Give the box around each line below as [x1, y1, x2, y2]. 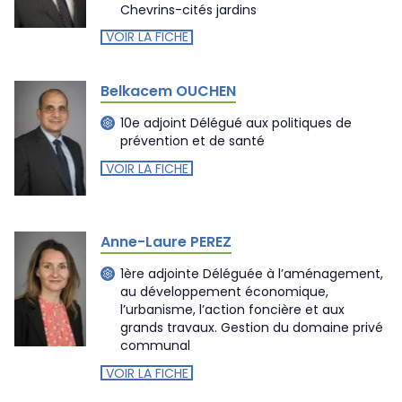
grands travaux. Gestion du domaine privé [120, 319, 383, 336]
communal [120, 336, 190, 354]
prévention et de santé [120, 132, 265, 150]
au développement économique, [120, 283, 328, 301]
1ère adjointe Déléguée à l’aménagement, [120, 265, 383, 283]
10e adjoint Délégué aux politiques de [120, 114, 352, 132]
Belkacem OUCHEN [100, 80, 236, 101]
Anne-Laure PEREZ [100, 231, 232, 252]
